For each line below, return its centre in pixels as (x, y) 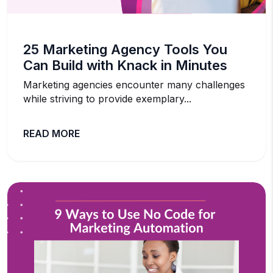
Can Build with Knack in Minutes (125, 65)
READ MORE (51, 133)
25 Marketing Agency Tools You (125, 49)
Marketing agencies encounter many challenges (134, 84)
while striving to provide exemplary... (107, 98)
